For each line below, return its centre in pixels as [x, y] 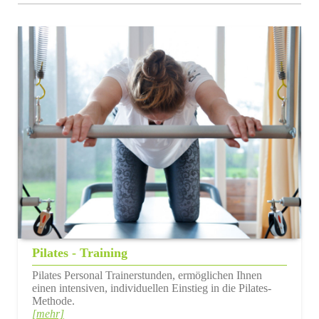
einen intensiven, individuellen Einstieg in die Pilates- [152, 288]
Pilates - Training [80, 252]
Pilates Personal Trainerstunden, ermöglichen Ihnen [147, 275]
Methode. [53, 300]
